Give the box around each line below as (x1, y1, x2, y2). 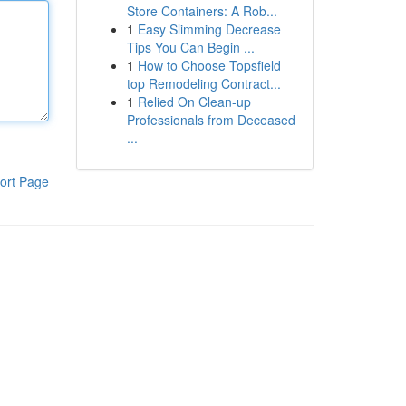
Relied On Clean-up (137, 92, 251, 111)
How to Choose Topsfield (137, 56, 281, 74)
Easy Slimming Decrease (137, 20, 281, 38)
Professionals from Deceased (126, 111, 295, 129)
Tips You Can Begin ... (126, 38, 255, 56)
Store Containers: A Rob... (126, 2, 277, 20)
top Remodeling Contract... (126, 74, 281, 92)
